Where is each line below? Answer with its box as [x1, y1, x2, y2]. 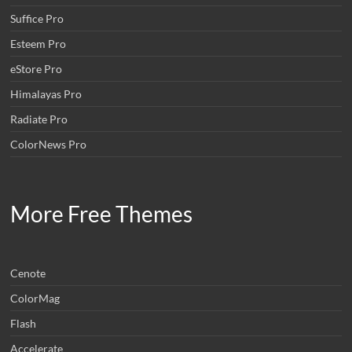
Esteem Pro [10, 36, 67, 50]
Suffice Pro [10, 11, 64, 25]
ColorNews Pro [10, 137, 87, 151]
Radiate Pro [10, 112, 68, 126]
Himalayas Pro [10, 86, 82, 101]
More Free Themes [10, 200, 193, 227]
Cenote [10, 266, 46, 280]
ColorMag [10, 291, 60, 305]
